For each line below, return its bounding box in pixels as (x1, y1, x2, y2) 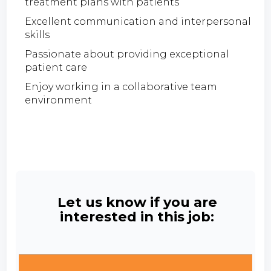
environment (25, 94, 93, 106)
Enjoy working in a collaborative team (25, 80, 218, 93)
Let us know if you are (57, 193, 217, 211)
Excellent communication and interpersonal (25, 15, 252, 27)
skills (25, 28, 50, 41)
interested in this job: (60, 207, 214, 225)
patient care (25, 61, 88, 73)
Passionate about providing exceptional (25, 48, 230, 60)
